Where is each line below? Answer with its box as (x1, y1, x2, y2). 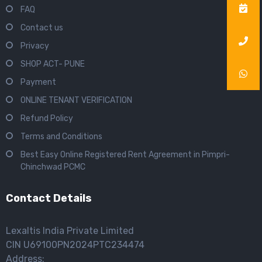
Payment (20, 77, 56, 88)
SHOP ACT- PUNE (20, 59, 85, 70)
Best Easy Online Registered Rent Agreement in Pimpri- (20, 150, 230, 160)
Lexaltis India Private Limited (6, 225, 134, 237)
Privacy (20, 41, 49, 51)
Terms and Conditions (20, 132, 102, 142)
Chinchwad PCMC (20, 162, 85, 173)
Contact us (20, 23, 63, 33)
